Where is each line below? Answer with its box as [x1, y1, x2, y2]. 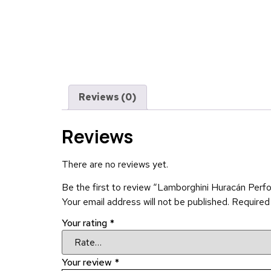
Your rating [62, 217, 109, 230]
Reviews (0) [79, 90, 137, 103]
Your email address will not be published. [62, 195, 229, 209]
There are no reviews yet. [62, 157, 168, 171]
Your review [62, 256, 114, 269]
